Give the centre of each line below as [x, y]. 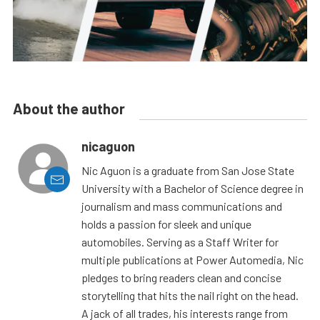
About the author [69, 109]
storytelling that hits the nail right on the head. [190, 296]
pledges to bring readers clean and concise [181, 278]
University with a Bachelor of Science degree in [192, 189]
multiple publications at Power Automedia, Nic [192, 260]
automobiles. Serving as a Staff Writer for [180, 242]
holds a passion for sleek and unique [166, 224]
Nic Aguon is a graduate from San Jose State [188, 171]
